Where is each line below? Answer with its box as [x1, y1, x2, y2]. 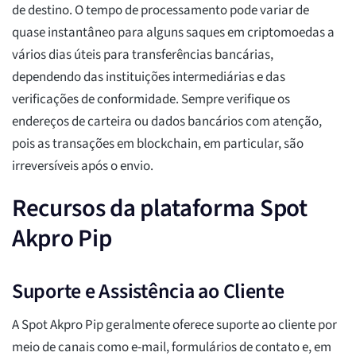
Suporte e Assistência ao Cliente [12, 277, 284, 307]
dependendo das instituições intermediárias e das [12, 68, 285, 87]
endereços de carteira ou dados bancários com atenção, [12, 112, 322, 132]
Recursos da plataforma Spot [12, 191, 308, 226]
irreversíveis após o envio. [12, 157, 153, 176]
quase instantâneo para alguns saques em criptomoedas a [12, 23, 335, 43]
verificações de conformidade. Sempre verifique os [12, 90, 290, 110]
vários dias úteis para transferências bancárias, [12, 45, 273, 65]
